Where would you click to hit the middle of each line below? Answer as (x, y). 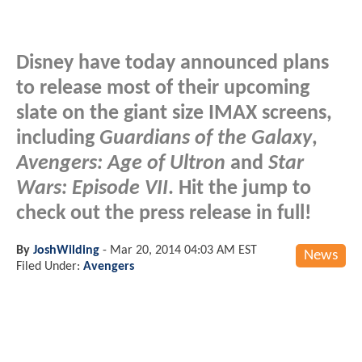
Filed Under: (50, 266)
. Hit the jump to (240, 188)
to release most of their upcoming (163, 88)
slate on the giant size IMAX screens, (174, 113)
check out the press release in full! (164, 213)
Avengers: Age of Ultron (121, 163)
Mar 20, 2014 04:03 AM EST (183, 250)
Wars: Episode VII (92, 188)
